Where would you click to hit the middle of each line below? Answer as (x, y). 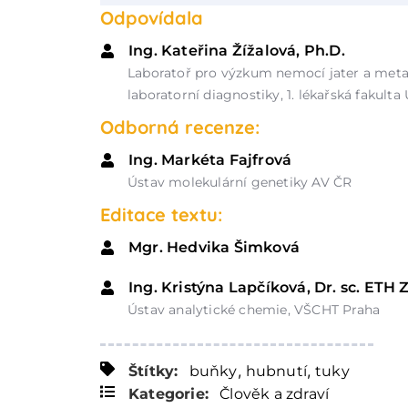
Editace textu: (161, 214)
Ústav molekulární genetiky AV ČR (240, 182)
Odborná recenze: (180, 127)
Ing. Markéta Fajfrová (210, 159)
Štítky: (153, 371)
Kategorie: (168, 393)
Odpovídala (152, 17)
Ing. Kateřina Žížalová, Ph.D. (237, 50)
